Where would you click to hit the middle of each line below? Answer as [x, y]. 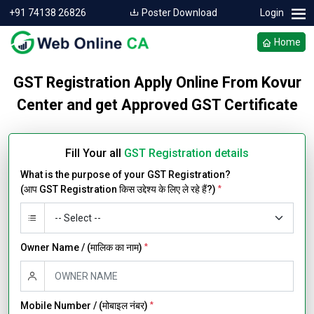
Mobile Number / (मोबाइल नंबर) [85, 306]
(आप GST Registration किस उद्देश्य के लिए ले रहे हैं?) [119, 189]
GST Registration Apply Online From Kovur [157, 82]
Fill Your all [95, 153]
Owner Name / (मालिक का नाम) [82, 247]
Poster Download [178, 13]
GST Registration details [186, 153]
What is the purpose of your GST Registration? [125, 175]
